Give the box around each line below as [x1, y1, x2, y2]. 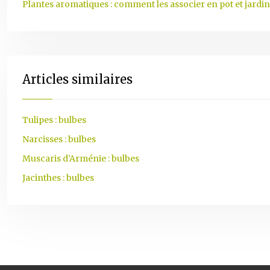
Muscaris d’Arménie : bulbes [22, 153, 139, 164]
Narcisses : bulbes [22, 134, 96, 145]
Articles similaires [22, 72, 133, 87]
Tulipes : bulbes [22, 115, 86, 125]
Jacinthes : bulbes [22, 172, 94, 183]
